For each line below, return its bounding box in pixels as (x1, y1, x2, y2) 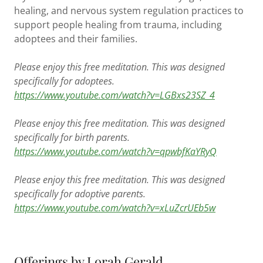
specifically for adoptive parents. (14, 187, 146, 200)
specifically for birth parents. (14, 130, 130, 144)
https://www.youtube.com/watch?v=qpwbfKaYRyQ (14, 144, 217, 158)
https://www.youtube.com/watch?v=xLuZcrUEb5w (14, 201, 215, 214)
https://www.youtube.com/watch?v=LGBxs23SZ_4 (14, 88, 215, 102)
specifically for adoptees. (14, 74, 114, 87)
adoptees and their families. (14, 32, 140, 45)
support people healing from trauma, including (14, 18, 222, 31)
